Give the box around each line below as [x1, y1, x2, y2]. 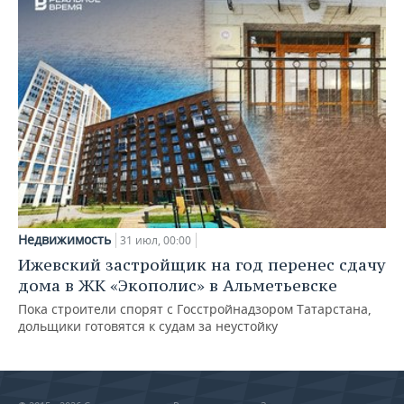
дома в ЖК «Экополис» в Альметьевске [18, 275, 337, 297]
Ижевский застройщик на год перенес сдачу [18, 254, 386, 276]
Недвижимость [18, 231, 111, 249]
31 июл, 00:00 [120, 233, 191, 249]
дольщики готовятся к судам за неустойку [18, 317, 278, 335]
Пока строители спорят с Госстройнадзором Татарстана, [18, 300, 372, 318]
